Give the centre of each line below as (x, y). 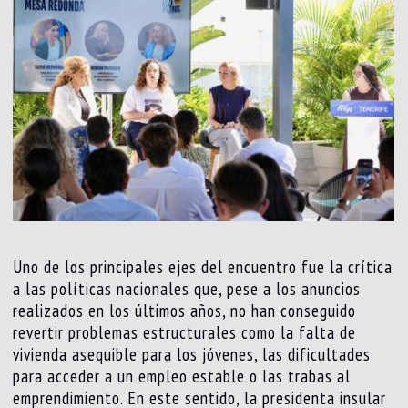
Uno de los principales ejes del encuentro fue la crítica (203, 266)
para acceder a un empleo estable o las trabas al (182, 376)
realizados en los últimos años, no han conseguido (185, 310)
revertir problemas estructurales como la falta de (185, 332)
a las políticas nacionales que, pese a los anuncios (187, 288)
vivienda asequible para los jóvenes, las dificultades (192, 354)
